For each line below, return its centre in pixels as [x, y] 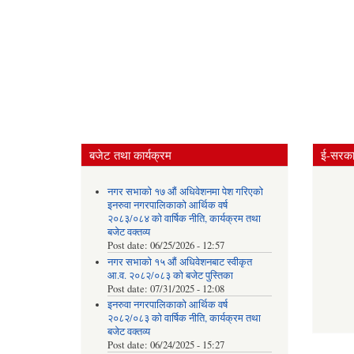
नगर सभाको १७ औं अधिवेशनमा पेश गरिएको [185, 192]
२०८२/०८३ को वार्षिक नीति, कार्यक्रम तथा [184, 318]
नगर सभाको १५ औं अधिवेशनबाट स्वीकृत [179, 262]
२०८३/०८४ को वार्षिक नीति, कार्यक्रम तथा [184, 219]
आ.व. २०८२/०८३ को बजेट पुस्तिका [170, 275]
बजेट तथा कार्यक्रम [130, 155]
